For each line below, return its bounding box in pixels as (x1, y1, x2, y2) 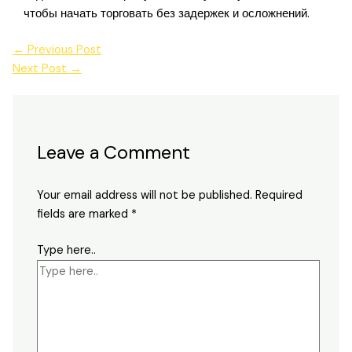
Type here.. (37, 242, 97, 258)
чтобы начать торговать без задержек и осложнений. (24, 5, 310, 21)
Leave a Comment (37, 140, 191, 165)
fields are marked (37, 207, 132, 222)
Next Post (12, 60, 70, 76)
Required (255, 188, 303, 203)
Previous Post (24, 42, 101, 57)
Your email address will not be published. (37, 188, 253, 203)
